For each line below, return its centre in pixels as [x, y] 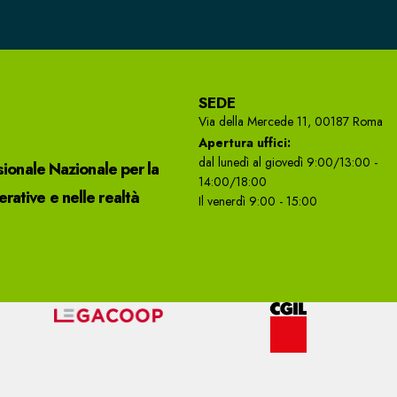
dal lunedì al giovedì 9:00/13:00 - [288, 162]
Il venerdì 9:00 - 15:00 [258, 201]
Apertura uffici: [245, 142]
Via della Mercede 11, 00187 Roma [291, 121]
